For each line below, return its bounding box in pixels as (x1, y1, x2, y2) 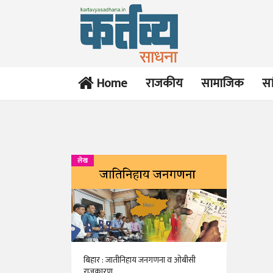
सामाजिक (201, 73, 244, 94)
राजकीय (146, 73, 183, 94)
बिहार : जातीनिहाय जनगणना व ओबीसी (83, 253, 196, 268)
